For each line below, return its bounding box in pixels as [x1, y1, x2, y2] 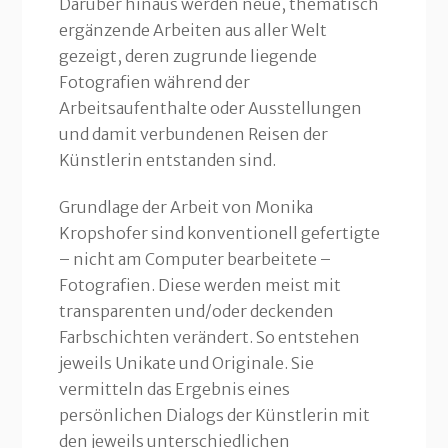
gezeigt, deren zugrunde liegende [58, 46, 317, 67]
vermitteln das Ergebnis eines [58, 379, 290, 400]
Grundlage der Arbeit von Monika [58, 197, 313, 218]
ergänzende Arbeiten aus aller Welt [58, 20, 327, 41]
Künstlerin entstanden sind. [58, 150, 276, 171]
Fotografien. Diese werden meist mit [58, 275, 341, 296]
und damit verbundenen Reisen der [58, 124, 328, 145]
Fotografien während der [58, 72, 250, 93]
